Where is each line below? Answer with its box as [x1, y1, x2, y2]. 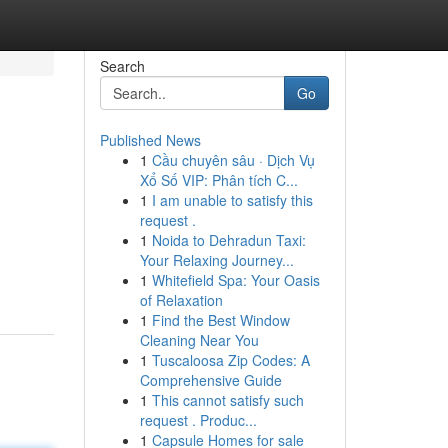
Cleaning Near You [139, 330, 259, 350]
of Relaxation [139, 290, 223, 310]
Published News [99, 130, 201, 150]
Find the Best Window [151, 310, 290, 330]
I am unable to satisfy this [151, 190, 313, 210]
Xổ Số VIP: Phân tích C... [139, 170, 298, 190]
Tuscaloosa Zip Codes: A [151, 350, 310, 370]
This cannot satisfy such [151, 390, 304, 410]
